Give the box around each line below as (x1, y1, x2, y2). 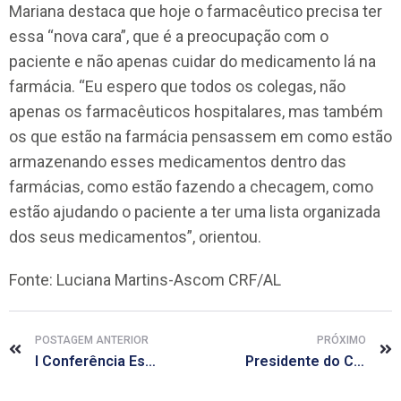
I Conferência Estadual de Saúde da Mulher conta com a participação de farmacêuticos (145, 352, 156, 370)
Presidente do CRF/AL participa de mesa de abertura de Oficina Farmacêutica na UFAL (354, 352, 364, 370)
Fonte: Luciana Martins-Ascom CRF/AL (9, 269, 281, 289)
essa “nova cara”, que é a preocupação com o (9, 26, 328, 46)
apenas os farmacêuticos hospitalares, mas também (9, 101, 383, 121)
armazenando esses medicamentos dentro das (9, 151, 346, 171)
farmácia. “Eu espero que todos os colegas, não (9, 76, 346, 96)
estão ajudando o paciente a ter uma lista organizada (9, 201, 380, 221)
